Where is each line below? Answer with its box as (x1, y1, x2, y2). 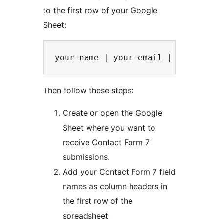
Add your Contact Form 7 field (63, 167, 175, 177)
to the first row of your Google (43, 5, 157, 16)
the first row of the (63, 196, 132, 206)
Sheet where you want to (63, 123, 155, 133)
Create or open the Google (63, 108, 162, 118)
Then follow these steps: (43, 86, 133, 96)
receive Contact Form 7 (63, 137, 150, 148)
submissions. (63, 152, 109, 162)
